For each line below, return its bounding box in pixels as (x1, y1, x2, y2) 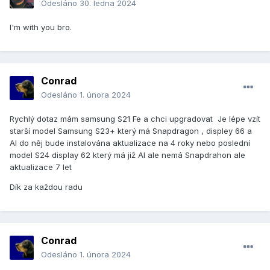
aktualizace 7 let (10, 162, 72, 172)
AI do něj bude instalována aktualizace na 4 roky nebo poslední (10, 138, 250, 148)
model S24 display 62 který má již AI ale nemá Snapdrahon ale (10, 150, 245, 160)
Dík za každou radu (10, 182, 85, 192)
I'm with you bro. (10, 22, 72, 33)
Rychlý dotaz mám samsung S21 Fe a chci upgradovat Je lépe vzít (10, 114, 260, 124)
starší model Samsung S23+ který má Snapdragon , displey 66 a (10, 126, 252, 136)
